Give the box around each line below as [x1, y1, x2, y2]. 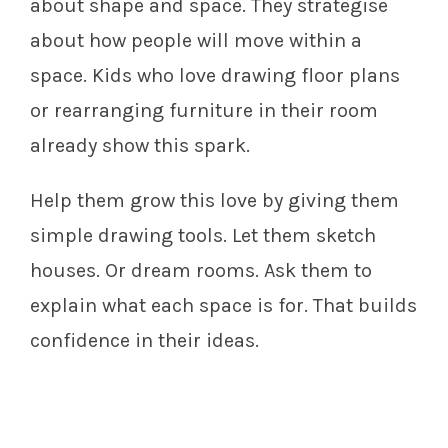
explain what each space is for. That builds [30, 294, 417, 318]
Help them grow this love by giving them [30, 189, 399, 213]
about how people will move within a [30, 29, 362, 53]
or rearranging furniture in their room [30, 99, 378, 123]
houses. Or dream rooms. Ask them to [30, 259, 372, 283]
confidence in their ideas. [30, 329, 259, 353]
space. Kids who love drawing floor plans [30, 64, 400, 88]
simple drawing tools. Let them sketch [30, 224, 376, 248]
